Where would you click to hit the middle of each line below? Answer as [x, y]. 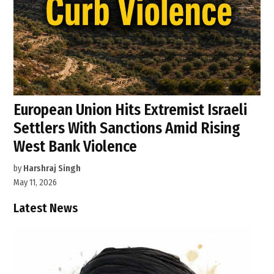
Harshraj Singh [52, 168]
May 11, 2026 [35, 182]
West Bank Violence [76, 146]
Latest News [46, 208]
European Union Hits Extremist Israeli [131, 109]
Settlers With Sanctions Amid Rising [127, 128]
